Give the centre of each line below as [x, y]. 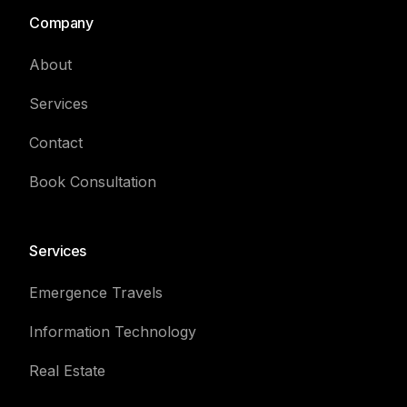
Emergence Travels [96, 292]
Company [61, 22]
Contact [56, 142]
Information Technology [113, 331]
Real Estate [68, 370]
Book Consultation [93, 181]
